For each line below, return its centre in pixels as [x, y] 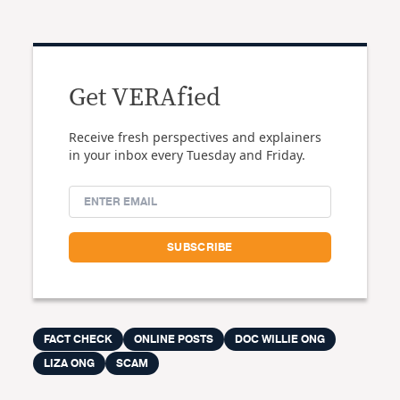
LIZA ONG [70, 364]
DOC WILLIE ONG [280, 340]
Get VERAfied [145, 99]
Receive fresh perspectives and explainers [196, 137]
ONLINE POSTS [174, 340]
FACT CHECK [79, 340]
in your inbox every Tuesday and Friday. [187, 155]
